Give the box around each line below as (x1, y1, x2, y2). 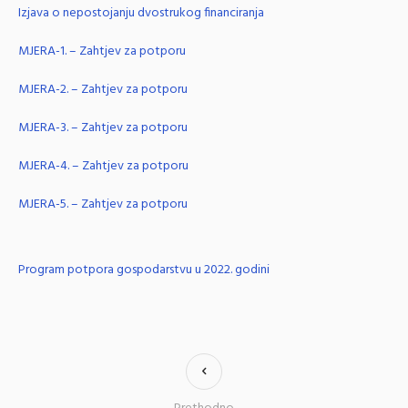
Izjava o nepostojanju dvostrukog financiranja (18, 2, 264, 24)
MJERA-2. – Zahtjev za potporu (18, 78, 188, 100)
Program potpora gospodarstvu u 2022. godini (18, 259, 270, 280)
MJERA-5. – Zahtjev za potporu (18, 193, 188, 215)
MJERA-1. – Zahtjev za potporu (18, 40, 186, 62)
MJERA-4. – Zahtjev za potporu (18, 155, 189, 177)
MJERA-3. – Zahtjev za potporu (18, 117, 188, 138)
